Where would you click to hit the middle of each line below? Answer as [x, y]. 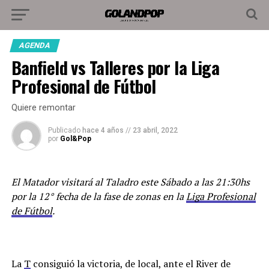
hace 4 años [103, 130]
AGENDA [35, 45]
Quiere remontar [43, 108]
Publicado [64, 130]
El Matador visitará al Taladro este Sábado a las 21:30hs [130, 182]
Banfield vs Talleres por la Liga [115, 67]
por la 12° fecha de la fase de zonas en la [98, 196]
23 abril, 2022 [155, 130]
